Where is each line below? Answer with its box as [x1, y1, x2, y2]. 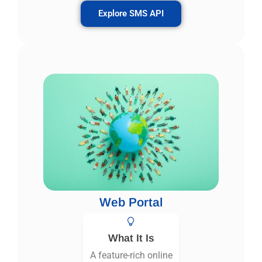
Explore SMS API [98, 8, 164, 19]
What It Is [108, 232, 154, 244]
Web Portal [99, 195, 163, 209]
